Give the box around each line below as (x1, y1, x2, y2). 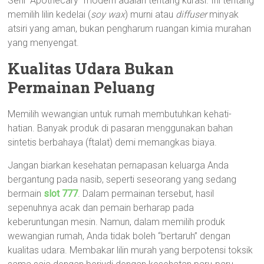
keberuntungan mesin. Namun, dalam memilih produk (8, 216, 226, 227)
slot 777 (44, 187, 78, 199)
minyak (207, 8, 239, 20)
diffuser (176, 8, 207, 20)
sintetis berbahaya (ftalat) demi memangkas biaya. (8, 136, 217, 148)
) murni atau (125, 8, 176, 20)
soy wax (91, 8, 126, 20)
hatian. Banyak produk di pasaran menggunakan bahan (8, 122, 233, 134)
